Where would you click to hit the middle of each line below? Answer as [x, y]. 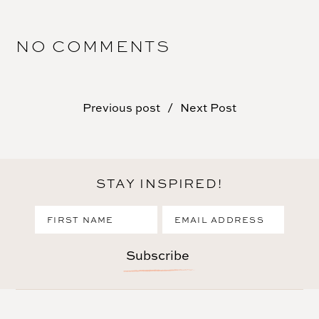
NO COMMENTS [93, 46]
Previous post [121, 108]
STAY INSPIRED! [159, 183]
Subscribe [158, 256]
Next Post [208, 108]
